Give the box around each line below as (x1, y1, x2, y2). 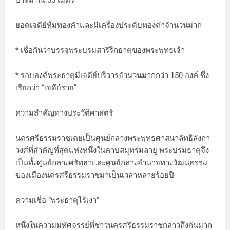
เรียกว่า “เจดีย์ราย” (15, 83, 81, 93)
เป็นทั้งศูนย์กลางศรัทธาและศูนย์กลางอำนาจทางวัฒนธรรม (15, 158, 207, 168)
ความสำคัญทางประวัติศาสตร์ (15, 108, 113, 118)
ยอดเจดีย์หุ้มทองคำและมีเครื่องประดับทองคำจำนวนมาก (15, 21, 202, 30)
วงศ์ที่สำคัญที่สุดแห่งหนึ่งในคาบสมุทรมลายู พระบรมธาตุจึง (15, 146, 209, 156)
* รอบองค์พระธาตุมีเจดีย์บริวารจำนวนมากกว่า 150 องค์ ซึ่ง (15, 71, 209, 81)
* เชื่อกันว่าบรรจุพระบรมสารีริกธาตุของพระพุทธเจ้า (15, 46, 185, 55)
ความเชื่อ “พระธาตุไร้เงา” (15, 196, 99, 205)
